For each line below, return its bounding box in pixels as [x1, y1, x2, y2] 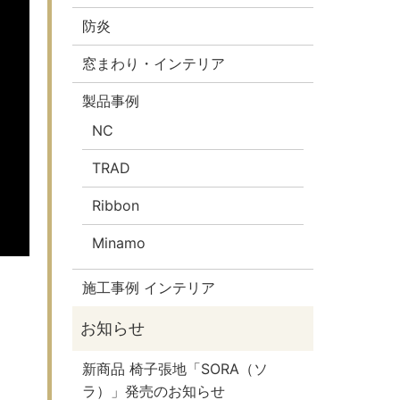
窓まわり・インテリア [81, 54, 225, 72]
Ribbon [92, 196, 140, 214]
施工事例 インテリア [81, 278, 215, 296]
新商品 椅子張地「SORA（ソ [81, 359, 268, 378]
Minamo [92, 233, 146, 252]
